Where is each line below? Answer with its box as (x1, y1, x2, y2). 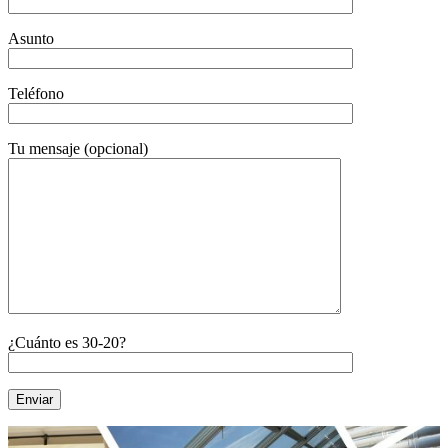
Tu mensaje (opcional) (8, 139, 148, 157)
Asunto (8, 29, 54, 47)
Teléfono (8, 84, 64, 102)
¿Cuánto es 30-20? (8, 333, 126, 351)
